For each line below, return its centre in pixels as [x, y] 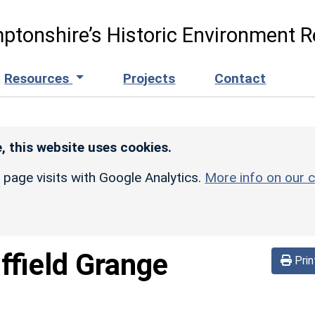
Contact [240, 78]
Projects [149, 78]
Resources [39, 78]
